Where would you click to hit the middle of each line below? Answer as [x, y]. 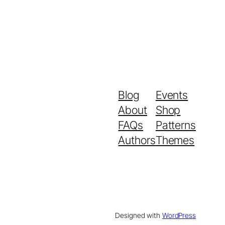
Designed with [139, 215]
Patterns [176, 125]
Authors [137, 140]
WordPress [179, 215]
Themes [175, 140]
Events [172, 95]
